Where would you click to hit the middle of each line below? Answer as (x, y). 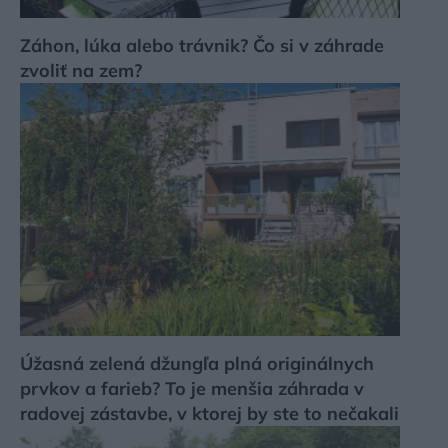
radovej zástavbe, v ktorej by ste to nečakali (209, 414)
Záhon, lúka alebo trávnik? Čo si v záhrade (202, 45)
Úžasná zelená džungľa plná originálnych (197, 364)
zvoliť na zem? (81, 70)
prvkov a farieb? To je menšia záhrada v (192, 389)
